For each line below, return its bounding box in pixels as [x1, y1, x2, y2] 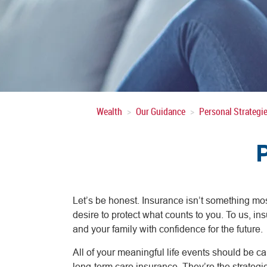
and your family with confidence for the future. [73, 223, 265, 234]
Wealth [97, 105, 122, 118]
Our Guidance [136, 105, 185, 118]
